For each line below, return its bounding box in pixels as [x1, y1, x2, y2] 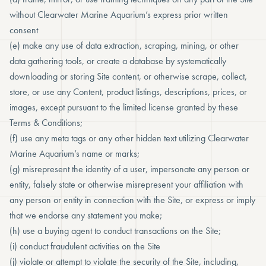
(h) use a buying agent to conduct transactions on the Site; [9, 224, 221, 237]
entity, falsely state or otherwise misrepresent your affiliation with [9, 178, 243, 191]
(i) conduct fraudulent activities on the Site [9, 240, 160, 252]
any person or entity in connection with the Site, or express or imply [9, 194, 255, 206]
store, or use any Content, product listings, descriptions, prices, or [9, 85, 247, 98]
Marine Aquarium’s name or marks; [9, 147, 140, 160]
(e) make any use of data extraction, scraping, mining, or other [9, 39, 239, 52]
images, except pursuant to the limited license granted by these [9, 101, 238, 113]
